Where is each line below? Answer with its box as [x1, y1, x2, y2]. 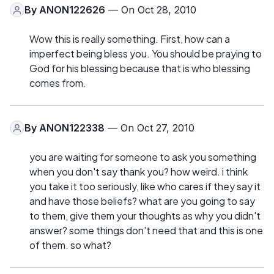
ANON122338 [39, 122, 105, 135]
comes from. [29, 76, 86, 90]
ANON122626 [39, 4, 105, 17]
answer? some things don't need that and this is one [29, 224, 263, 237]
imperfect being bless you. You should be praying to [29, 47, 262, 61]
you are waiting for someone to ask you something [29, 150, 256, 164]
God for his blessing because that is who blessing [29, 62, 250, 75]
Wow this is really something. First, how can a [29, 32, 230, 46]
